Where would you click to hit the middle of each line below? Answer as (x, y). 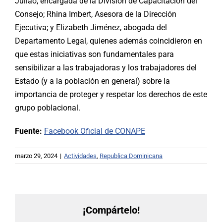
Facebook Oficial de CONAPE (95, 131)
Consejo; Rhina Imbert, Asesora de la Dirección (96, 14)
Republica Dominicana (131, 156)
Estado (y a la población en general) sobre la (92, 81)
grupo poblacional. (48, 108)
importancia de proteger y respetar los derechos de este (111, 95)
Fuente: (29, 131)
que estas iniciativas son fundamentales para (94, 55)
